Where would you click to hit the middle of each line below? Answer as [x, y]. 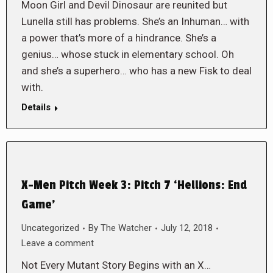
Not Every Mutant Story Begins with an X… [116, 265]
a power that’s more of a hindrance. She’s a [119, 38]
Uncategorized [50, 228]
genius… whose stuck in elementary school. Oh [128, 54]
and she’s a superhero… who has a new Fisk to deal [136, 71]
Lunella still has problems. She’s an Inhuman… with [135, 21]
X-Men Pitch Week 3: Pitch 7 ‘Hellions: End [134, 185]
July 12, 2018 [187, 228]
